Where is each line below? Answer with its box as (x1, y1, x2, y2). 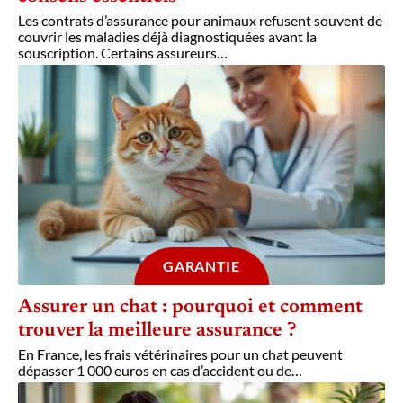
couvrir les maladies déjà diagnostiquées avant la (18, 27, 317, 45)
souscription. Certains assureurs (18, 43, 217, 61)
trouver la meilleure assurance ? (18, 320, 297, 341)
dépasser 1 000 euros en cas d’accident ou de (18, 361, 291, 379)
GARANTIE (163, 256, 240, 274)
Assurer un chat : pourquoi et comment (18, 297, 363, 318)
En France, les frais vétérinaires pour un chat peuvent (18, 345, 343, 363)
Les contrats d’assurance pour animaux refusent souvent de (18, 11, 382, 29)
